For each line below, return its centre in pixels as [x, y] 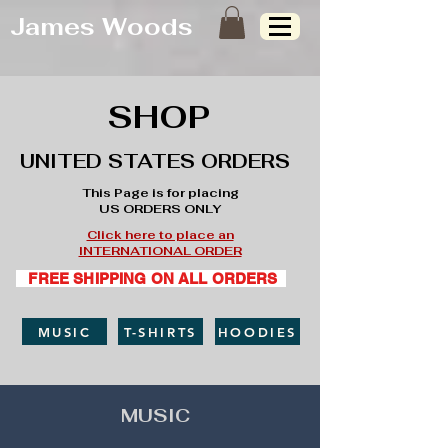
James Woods [101, 26]
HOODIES [257, 331]
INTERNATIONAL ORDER [160, 251]
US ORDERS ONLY [160, 209]
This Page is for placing [160, 193]
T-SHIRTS [160, 331]
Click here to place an [160, 235]
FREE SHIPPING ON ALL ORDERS [157, 279]
